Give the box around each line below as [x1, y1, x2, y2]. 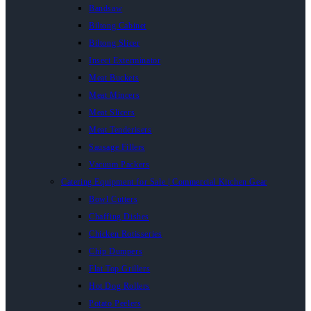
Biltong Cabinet [89, 21, 146, 31]
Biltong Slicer [89, 38, 140, 48]
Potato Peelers [89, 299, 142, 308]
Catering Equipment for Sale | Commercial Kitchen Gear [61, 177, 267, 187]
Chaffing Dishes [89, 212, 149, 221]
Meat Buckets [89, 73, 140, 83]
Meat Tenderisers [89, 125, 152, 135]
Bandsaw [89, 3, 123, 13]
